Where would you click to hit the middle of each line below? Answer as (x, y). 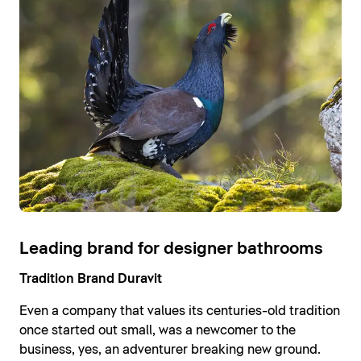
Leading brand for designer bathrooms (171, 249)
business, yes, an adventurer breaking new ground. (170, 350)
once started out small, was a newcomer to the (158, 331)
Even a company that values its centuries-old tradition (180, 311)
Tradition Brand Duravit (91, 279)
